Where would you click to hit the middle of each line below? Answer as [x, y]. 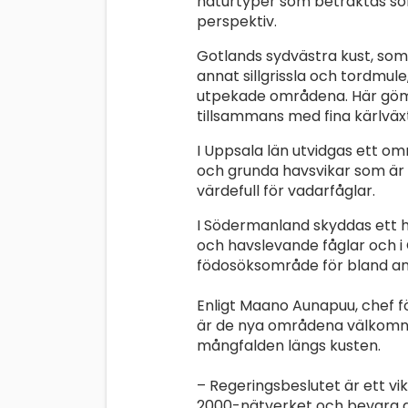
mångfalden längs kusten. [289, 346]
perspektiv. [237, 22]
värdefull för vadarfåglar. [286, 191]
